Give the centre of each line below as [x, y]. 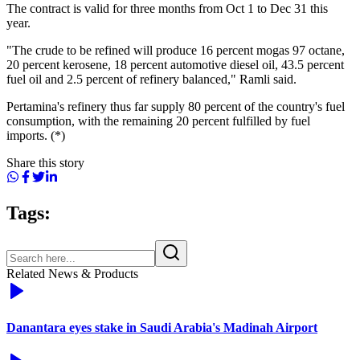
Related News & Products [72, 273]
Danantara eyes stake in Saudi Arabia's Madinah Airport [162, 327]
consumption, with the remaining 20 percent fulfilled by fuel [158, 121]
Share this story [45, 162]
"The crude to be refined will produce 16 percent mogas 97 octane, [176, 50]
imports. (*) [36, 135]
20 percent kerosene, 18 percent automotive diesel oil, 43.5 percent [175, 64]
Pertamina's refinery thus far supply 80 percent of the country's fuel [176, 106]
